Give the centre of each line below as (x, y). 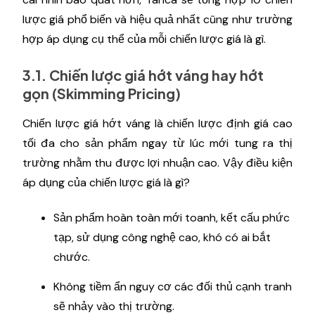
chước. (73, 257)
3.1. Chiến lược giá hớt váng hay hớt (143, 75)
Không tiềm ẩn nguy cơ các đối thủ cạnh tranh (173, 287)
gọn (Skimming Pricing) (103, 94)
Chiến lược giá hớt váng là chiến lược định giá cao (157, 124)
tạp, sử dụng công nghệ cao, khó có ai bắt (162, 238)
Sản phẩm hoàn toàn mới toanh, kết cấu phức (172, 218)
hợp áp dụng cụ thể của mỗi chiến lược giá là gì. (146, 39)
